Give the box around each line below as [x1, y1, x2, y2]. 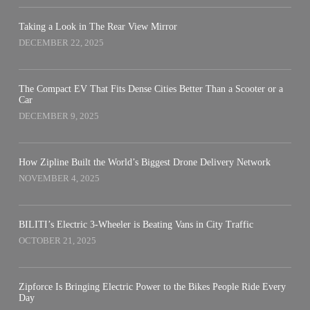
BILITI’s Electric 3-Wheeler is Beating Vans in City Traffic [18, 219, 253, 230]
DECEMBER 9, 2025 [18, 110, 99, 121]
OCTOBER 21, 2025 [18, 235, 96, 246]
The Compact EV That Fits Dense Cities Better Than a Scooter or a [18, 83, 283, 94]
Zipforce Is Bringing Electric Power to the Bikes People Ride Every [18, 281, 286, 292]
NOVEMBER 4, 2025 [18, 172, 100, 183]
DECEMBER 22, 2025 [18, 37, 104, 48]
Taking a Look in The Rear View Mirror [18, 21, 177, 32]
